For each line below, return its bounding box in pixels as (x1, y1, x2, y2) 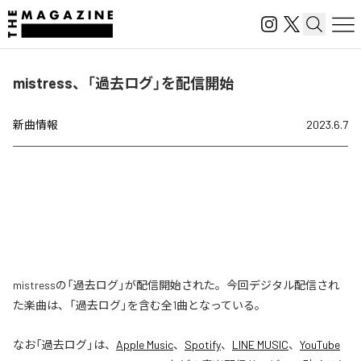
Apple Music (116, 338, 173, 351)
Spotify (185, 338, 221, 351)
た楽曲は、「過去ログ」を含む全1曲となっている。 (13, 298, 266, 312)
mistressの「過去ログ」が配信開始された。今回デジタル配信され (13, 278, 339, 292)
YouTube (300, 338, 340, 351)
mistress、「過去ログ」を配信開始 (13, 74, 234, 92)
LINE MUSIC (232, 338, 288, 351)
